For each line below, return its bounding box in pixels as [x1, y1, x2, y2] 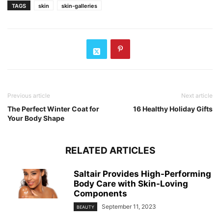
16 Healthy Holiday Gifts [133, 105, 213, 113]
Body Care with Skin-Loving [74, 179, 188, 189]
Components [74, 189, 127, 198]
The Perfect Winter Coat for [7, 105, 99, 113]
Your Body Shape [7, 114, 64, 122]
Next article [181, 92, 213, 99]
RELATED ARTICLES [65, 145, 155, 156]
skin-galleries [61, 2, 97, 9]
